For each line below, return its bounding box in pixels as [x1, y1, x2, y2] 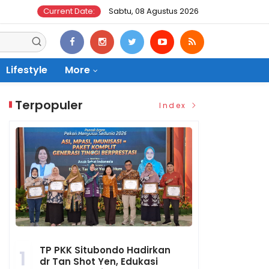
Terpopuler [15, 97, 83, 113]
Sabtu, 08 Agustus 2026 [107, 5, 199, 17]
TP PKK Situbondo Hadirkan [40, 244, 171, 257]
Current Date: [43, 5, 95, 17]
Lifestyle [6, 63, 47, 77]
